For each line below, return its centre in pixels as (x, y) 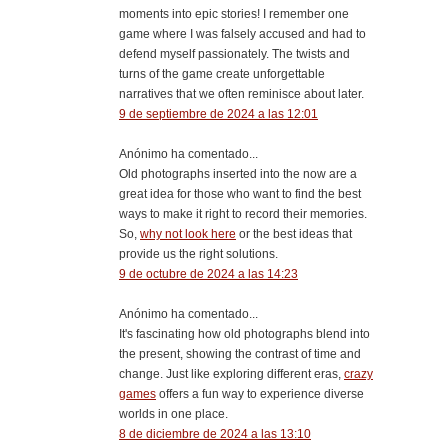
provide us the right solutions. (198, 253)
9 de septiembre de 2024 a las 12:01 (218, 113)
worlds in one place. (173, 413)
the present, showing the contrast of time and (240, 353)
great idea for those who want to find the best (240, 193)
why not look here (188, 233)
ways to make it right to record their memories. (243, 213)
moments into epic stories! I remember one (234, 13)
